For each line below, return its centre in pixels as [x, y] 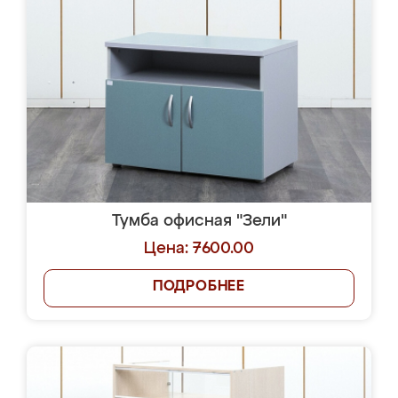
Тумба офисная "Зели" [199, 221]
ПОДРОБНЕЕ [199, 287]
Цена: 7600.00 [199, 249]
